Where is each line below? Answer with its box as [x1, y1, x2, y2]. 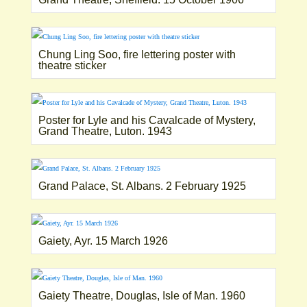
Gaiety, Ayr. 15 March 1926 [38, 234, 168, 247]
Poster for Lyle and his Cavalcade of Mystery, [38, 114, 256, 126]
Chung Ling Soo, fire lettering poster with [38, 48, 236, 60]
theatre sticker [38, 59, 106, 71]
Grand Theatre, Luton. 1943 [38, 125, 172, 137]
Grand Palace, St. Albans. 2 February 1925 [38, 180, 246, 192]
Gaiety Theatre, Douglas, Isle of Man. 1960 [38, 289, 245, 302]
